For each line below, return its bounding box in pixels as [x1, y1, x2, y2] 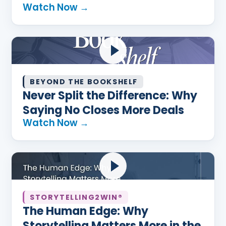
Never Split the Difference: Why [23, 88, 197, 103]
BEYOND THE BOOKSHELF [30, 77, 138, 87]
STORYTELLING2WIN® [30, 192, 123, 202]
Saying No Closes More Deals [23, 102, 184, 118]
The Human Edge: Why [23, 203, 148, 219]
